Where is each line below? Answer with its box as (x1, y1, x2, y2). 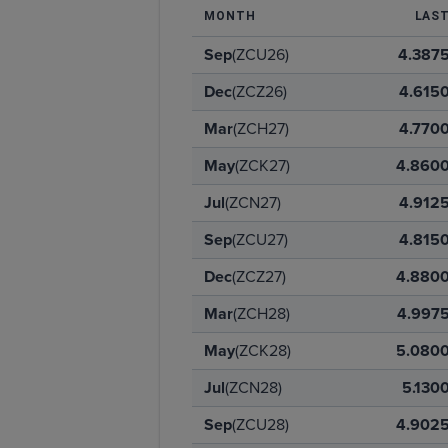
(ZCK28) (235, 339, 291, 362)
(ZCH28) (233, 302, 290, 325)
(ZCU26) (232, 43, 289, 66)
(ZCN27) (225, 191, 281, 214)
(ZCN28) (225, 376, 282, 399)
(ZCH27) (233, 117, 289, 140)
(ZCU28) (232, 413, 289, 436)
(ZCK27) (235, 154, 290, 177)
